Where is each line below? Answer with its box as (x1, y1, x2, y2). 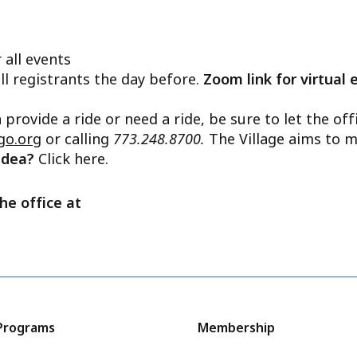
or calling (41, 129, 113, 149)
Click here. (38, 149, 108, 169)
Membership (197, 319, 275, 337)
